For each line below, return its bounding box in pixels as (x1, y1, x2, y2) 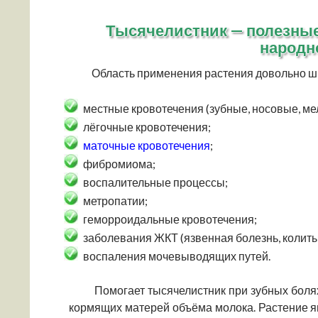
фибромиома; (83, 157, 155, 170)
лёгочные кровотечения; (83, 120, 211, 133)
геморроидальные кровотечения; (83, 212, 257, 226)
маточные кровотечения (83, 138, 210, 152)
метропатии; (83, 194, 148, 207)
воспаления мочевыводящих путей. (83, 249, 270, 263)
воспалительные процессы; (83, 175, 228, 189)
